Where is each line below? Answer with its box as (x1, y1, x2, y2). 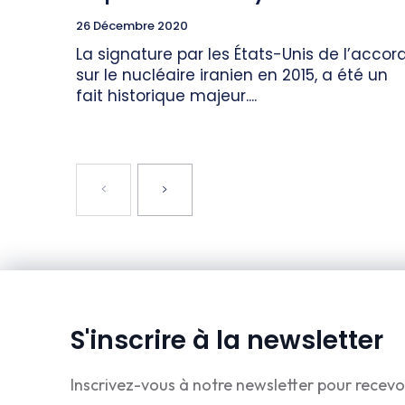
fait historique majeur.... (76, 85, 257, 108)
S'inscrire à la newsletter (71, 323, 383, 359)
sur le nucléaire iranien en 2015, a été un (76, 64, 388, 87)
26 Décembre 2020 (76, 17, 188, 35)
